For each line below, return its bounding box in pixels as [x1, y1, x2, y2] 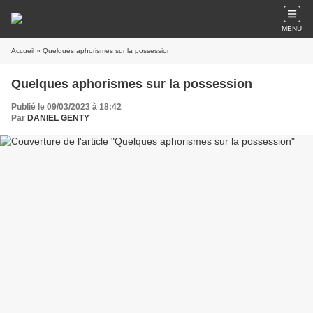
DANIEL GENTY [27, 113, 89, 123]
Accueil [11, 47, 34, 54]
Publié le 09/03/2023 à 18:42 [11, 102, 122, 112]
